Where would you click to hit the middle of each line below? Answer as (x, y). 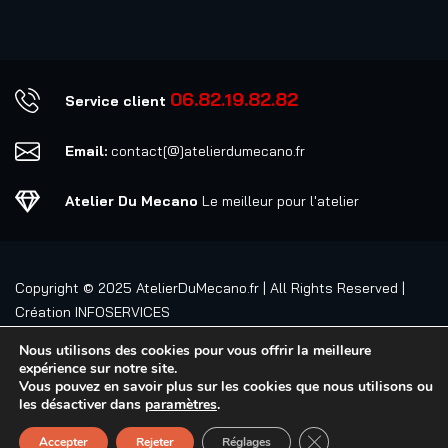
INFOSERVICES (122, 312)
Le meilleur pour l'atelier (279, 201)
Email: (86, 151)
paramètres (181, 404)
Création (45, 312)
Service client (118, 101)
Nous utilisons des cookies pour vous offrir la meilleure (195, 350)
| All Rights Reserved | (332, 288)
